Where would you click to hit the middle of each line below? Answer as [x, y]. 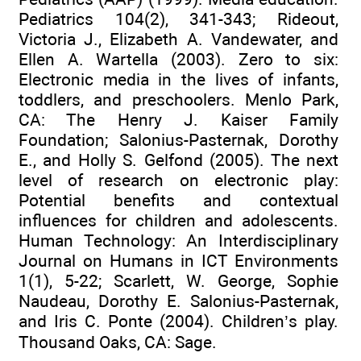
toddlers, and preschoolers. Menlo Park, [178, 100]
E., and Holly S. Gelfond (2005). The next [178, 160]
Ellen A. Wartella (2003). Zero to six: [178, 60]
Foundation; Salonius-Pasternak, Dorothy [178, 140]
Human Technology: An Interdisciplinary [178, 241]
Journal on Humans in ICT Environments [178, 261]
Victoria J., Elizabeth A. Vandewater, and [178, 39]
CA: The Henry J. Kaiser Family [178, 120]
